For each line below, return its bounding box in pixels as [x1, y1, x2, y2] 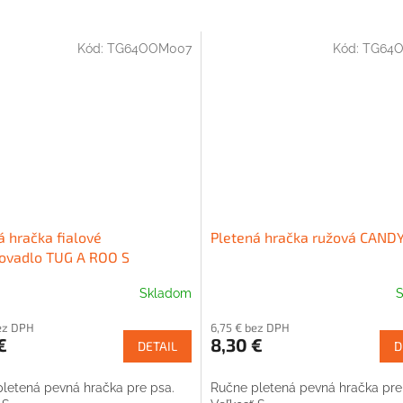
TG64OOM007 [107, 40, 192, 56]
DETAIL [138, 337, 177, 354]
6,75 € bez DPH [210, 319, 290, 335]
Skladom [139, 286, 192, 301]
